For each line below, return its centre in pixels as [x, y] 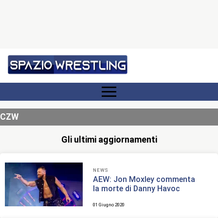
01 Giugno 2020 [109, 205]
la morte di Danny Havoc [137, 189]
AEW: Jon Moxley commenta [144, 180]
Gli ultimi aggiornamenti [109, 139]
